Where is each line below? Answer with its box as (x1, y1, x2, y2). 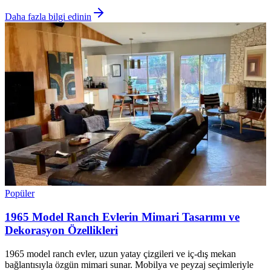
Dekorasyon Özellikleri (5, 223, 118, 237)
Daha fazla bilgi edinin (5, 11, 91, 22)
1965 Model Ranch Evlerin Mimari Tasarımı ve (5, 210, 240, 223)
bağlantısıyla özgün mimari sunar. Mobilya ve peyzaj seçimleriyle (5, 259, 253, 270)
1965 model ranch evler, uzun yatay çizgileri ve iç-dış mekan (5, 248, 236, 259)
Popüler (5, 188, 34, 199)
